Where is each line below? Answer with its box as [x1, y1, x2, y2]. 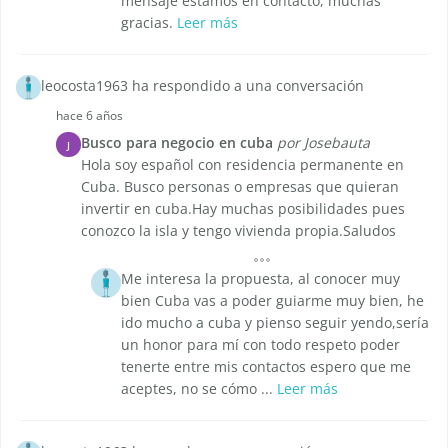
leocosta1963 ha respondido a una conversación [41, 76, 364, 96]
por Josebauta [277, 133, 370, 153]
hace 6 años [56, 107, 123, 125]
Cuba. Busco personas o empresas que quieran [81, 177, 399, 197]
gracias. [121, 13, 177, 33]
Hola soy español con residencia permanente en [81, 155, 404, 175]
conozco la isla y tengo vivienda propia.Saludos [81, 221, 396, 241]
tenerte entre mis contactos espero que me [121, 357, 411, 377]
